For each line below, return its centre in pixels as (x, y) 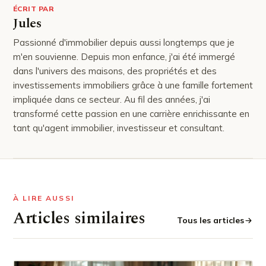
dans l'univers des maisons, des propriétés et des (115, 71)
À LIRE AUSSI (44, 198)
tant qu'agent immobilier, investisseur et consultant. (119, 128)
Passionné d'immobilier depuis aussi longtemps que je (124, 42)
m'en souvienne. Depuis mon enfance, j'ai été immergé (124, 56)
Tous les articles (210, 220)
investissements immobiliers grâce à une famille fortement (133, 85)
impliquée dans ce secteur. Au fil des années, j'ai (112, 99)
